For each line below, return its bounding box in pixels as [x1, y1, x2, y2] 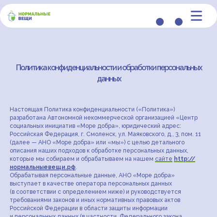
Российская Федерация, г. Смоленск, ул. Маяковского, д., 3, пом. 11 [10, 131, 201, 138]
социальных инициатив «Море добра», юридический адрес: [10, 123, 181, 129]
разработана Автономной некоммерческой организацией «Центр [10, 114, 198, 121]
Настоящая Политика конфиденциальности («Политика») [10, 106, 175, 113]
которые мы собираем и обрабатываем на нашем [10, 155, 155, 162]
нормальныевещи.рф [10, 164, 76, 170]
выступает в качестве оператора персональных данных [10, 180, 172, 187]
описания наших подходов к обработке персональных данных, [10, 147, 188, 154]
